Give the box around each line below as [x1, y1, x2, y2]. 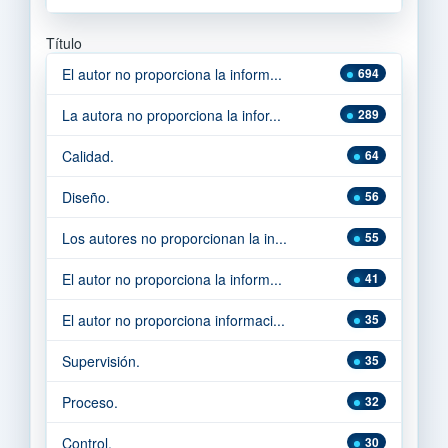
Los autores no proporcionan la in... [62, 227, 287, 248]
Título [46, 32, 82, 53]
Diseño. [62, 186, 110, 207]
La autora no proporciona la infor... [62, 104, 281, 125]
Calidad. [62, 145, 114, 166]
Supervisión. [62, 350, 140, 371]
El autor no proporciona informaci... [62, 309, 285, 330]
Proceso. [62, 391, 118, 412]
